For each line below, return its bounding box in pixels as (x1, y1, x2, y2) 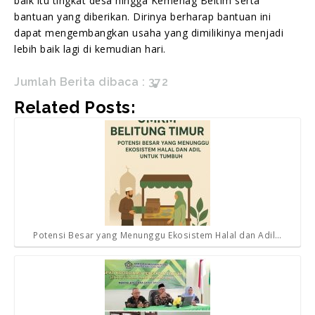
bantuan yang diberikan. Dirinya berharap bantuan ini (14, 9, 271, 23)
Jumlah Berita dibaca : (14, 75, 145, 89)
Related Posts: (14, 97, 135, 117)
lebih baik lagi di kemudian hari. (14, 41, 166, 56)
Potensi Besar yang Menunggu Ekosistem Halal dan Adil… (33, 229, 282, 240)
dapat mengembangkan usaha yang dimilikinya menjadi (14, 25, 283, 39)
